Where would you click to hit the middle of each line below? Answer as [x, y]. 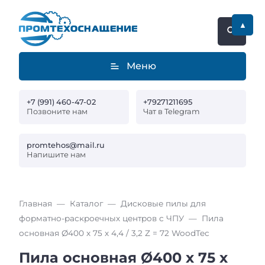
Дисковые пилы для [163, 204]
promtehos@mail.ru [65, 146]
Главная [35, 204]
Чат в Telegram [172, 111]
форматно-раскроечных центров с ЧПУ [101, 219]
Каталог [86, 204]
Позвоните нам [57, 111]
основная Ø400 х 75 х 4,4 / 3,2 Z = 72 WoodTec [114, 233]
